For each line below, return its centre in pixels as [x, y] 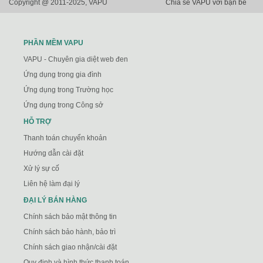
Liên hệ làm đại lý [52, 183]
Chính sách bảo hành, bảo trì [70, 232]
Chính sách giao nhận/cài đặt [70, 247]
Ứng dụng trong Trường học [68, 90]
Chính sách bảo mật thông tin [70, 216]
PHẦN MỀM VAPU [53, 43]
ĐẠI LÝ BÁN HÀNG [55, 200]
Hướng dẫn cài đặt [53, 153]
